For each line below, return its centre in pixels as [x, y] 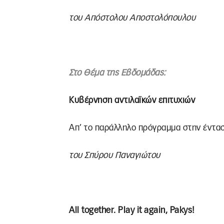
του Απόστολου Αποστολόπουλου [132, 18]
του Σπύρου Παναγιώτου [115, 155]
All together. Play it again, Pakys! [132, 210]
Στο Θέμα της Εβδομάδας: [117, 73]
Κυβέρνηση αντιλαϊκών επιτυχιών [132, 100]
